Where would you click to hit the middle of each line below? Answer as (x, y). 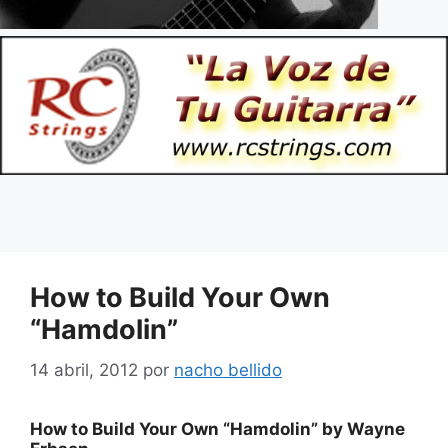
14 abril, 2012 (84, 369)
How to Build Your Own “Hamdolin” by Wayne (217, 428)
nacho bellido (228, 369)
